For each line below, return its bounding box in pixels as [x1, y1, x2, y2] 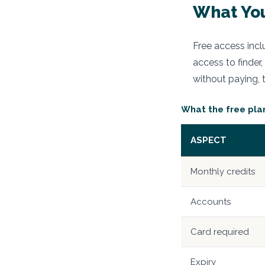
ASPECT [190, 134, 227, 146]
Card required [190, 226, 249, 237]
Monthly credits [190, 166, 255, 177]
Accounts [190, 196, 231, 207]
